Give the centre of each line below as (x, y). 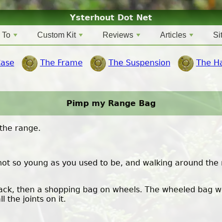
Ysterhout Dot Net (111, 18)
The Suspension (139, 63)
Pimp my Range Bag (111, 104)
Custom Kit (56, 35)
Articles (173, 35)
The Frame (61, 63)
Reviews (118, 35)
